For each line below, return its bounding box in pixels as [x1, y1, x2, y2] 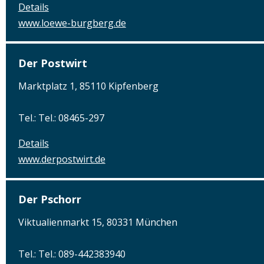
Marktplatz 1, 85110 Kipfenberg [18, 80, 159, 93]
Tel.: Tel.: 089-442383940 [18, 247, 126, 261]
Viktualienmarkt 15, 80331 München [18, 216, 177, 229]
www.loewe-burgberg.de [18, 16, 126, 29]
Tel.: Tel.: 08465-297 [18, 111, 104, 125]
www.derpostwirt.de [18, 153, 105, 166]
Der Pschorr [18, 192, 81, 207]
